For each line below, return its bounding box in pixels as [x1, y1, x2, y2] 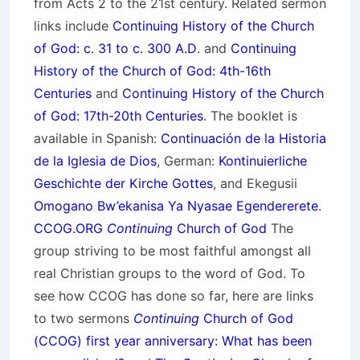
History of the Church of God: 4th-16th [34, 63, 271, 79]
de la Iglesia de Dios [34, 153, 157, 169]
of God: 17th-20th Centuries [34, 108, 203, 124]
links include [34, 18, 112, 34]
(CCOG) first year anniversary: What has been [34, 333, 312, 349]
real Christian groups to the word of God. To [34, 265, 305, 281]
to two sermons [34, 310, 133, 326]
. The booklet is [203, 108, 297, 124]
